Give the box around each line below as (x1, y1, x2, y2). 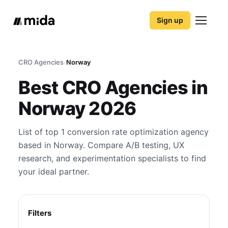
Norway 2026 (18, 97, 136, 120)
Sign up (157, 16, 183, 24)
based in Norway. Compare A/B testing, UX (18, 140, 185, 150)
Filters (28, 208, 52, 218)
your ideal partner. (18, 166, 90, 177)
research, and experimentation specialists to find (18, 153, 207, 163)
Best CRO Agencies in (18, 76, 208, 99)
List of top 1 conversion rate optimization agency (18, 127, 209, 137)
